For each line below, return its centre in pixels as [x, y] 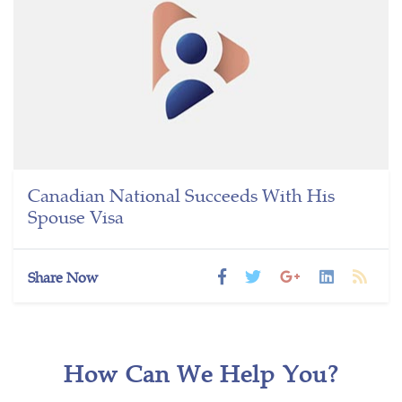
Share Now [63, 276]
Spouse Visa [76, 215]
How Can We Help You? [201, 372]
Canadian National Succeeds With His [181, 194]
